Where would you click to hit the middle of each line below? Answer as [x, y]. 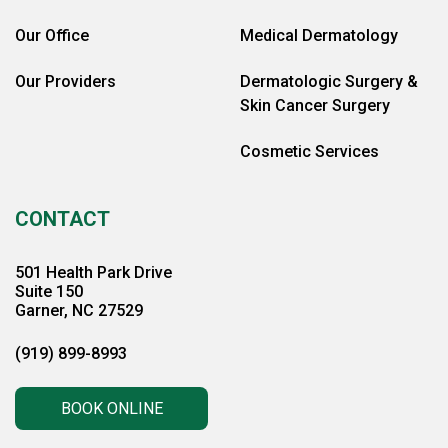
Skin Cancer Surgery [315, 105]
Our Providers [65, 81]
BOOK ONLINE [111, 408]
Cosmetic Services [309, 151]
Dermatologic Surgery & [329, 81]
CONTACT [62, 219]
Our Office [52, 35]
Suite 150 [49, 291]
